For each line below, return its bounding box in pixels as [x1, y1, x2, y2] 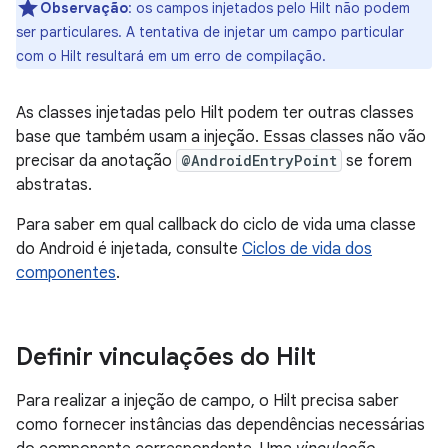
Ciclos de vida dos [242, 239, 372, 259]
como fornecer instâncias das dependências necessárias [16, 415, 425, 435]
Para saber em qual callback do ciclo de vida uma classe [16, 215, 416, 235]
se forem [342, 151, 412, 171]
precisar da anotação [16, 151, 176, 171]
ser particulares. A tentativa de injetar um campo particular [16, 23, 404, 41]
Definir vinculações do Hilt [16, 342, 316, 372]
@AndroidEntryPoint [181, 151, 337, 170]
